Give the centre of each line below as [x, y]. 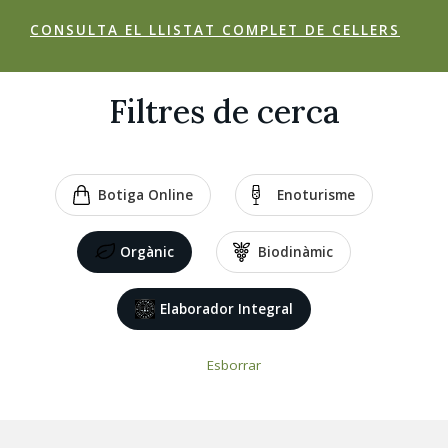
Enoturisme [316, 195]
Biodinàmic [296, 252]
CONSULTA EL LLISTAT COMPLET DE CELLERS [215, 30]
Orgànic [146, 252]
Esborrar [234, 365]
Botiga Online [145, 195]
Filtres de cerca [224, 111]
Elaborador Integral [226, 309]
